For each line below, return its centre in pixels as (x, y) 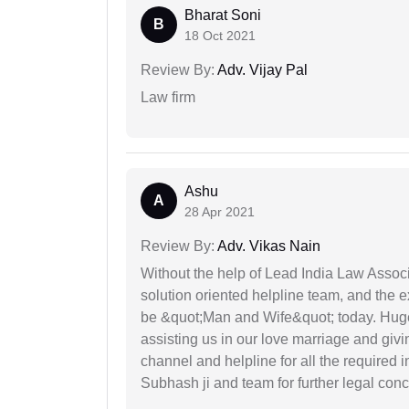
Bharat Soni (223, 16)
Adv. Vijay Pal (261, 70)
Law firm (168, 98)
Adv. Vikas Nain (267, 246)
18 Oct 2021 (220, 36)
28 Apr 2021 (220, 212)
